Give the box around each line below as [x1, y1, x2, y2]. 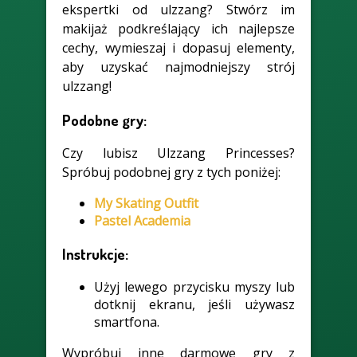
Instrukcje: [62, 244, 128, 263]
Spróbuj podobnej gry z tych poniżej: [62, 163, 280, 182]
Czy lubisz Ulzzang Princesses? [62, 144, 295, 163]
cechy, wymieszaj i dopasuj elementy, [62, 38, 295, 57]
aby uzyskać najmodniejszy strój [62, 57, 295, 76]
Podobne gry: [62, 110, 147, 129]
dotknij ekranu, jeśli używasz [94, 295, 295, 313]
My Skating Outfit [94, 194, 198, 213]
